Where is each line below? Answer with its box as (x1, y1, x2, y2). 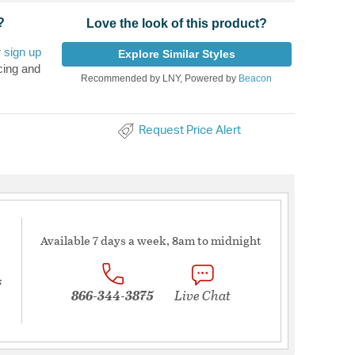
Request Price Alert (138, 124, 241, 137)
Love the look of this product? (86, 17, 267, 31)
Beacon (239, 73, 273, 85)
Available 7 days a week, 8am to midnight (40, 231, 262, 249)
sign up (4, 45, 41, 59)
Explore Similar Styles (117, 48, 235, 61)
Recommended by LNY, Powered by (81, 73, 239, 85)
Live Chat (174, 284, 231, 305)
